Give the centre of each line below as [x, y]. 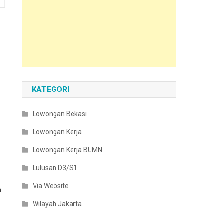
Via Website [51, 186]
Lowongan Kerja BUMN [68, 150]
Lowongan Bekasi [60, 114]
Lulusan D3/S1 [55, 168]
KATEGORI [51, 89]
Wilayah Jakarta [57, 204]
